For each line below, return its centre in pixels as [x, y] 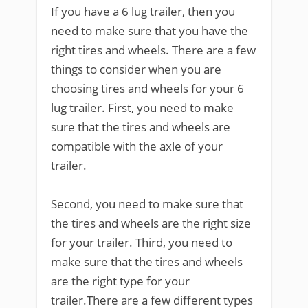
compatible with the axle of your [137, 146]
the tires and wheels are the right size [151, 223]
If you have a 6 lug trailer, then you [143, 11]
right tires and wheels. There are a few [153, 50]
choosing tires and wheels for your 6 [147, 88]
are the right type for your [120, 281]
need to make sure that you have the [150, 31]
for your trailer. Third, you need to [142, 242]
